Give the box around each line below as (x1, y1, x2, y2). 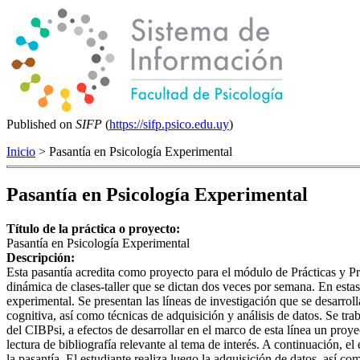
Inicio (6, 145, 35, 158)
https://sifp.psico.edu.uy (109, 117, 229, 131)
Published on (6, 117, 76, 131)
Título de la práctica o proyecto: (6, 221, 183, 235)
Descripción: (6, 250, 78, 264)
